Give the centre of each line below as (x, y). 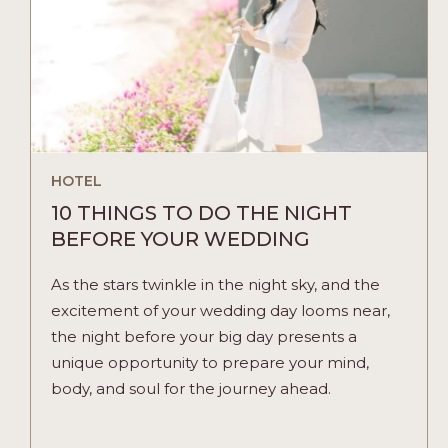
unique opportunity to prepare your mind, (209, 362)
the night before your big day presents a (203, 336)
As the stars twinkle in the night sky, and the (215, 284)
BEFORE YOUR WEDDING (180, 238)
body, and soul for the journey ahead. (190, 388)
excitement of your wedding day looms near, (220, 310)
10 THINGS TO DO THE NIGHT (201, 212)
